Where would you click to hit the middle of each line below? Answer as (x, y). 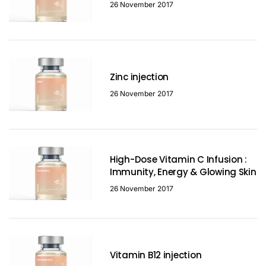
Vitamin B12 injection (156, 255)
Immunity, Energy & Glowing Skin (183, 172)
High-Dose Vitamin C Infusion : (178, 160)
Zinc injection (140, 77)
